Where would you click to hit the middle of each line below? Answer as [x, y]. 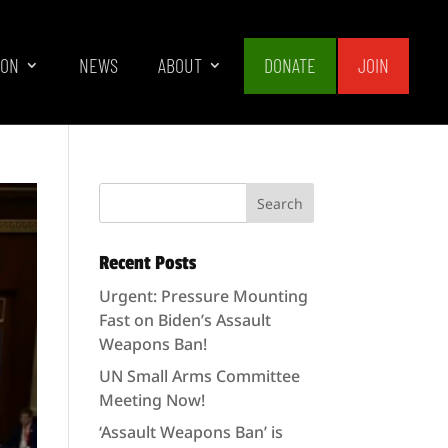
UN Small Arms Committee [199, 376]
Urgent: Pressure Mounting [203, 296]
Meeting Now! [151, 400]
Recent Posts [147, 263]
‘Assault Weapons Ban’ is [190, 432]
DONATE [290, 65]
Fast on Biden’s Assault [184, 320]
